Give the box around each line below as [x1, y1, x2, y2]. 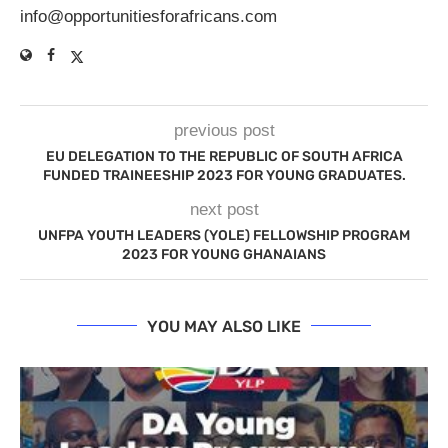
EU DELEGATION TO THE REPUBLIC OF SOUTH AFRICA [45, 147, 403, 165]
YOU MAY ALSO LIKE [147, 316, 301, 336]
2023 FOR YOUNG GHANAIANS [122, 245, 326, 263]
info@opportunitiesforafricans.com [20, 6, 277, 26]
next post [189, 199, 259, 219]
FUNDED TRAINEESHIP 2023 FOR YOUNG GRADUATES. [42, 166, 406, 184]
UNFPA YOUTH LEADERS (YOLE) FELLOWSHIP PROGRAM [38, 226, 410, 244]
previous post [173, 120, 275, 140]
